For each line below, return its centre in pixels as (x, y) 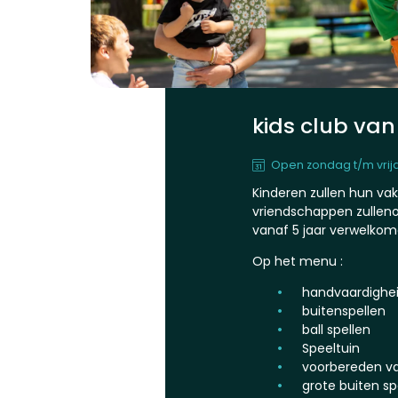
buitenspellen (344, 311)
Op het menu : (298, 262)
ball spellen (336, 330)
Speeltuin (331, 349)
